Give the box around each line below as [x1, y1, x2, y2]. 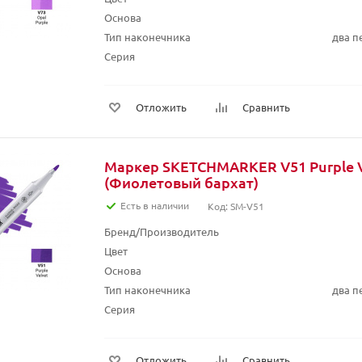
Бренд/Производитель [104, 225, 219, 238]
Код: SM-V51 [208, 200, 264, 213]
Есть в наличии [120, 199, 189, 212]
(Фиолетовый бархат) [104, 173, 259, 192]
